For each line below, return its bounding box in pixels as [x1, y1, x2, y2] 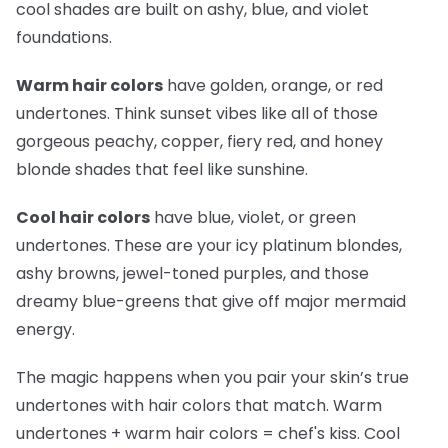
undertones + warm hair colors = [16, 421, 278, 445]
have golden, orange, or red [163, 73, 383, 97]
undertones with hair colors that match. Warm [16, 393, 382, 417]
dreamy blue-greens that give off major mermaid [16, 289, 406, 313]
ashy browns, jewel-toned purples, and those [16, 261, 369, 285]
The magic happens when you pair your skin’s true [16, 365, 409, 389]
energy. [16, 317, 75, 341]
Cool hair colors [16, 205, 150, 229]
